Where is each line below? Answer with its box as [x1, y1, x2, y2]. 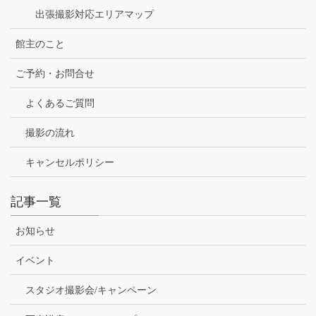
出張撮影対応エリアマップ [35, 8, 154, 20]
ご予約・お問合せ [16, 68, 95, 79]
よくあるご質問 [25, 97, 95, 109]
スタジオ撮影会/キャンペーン [25, 284, 157, 296]
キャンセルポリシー [25, 157, 114, 168]
